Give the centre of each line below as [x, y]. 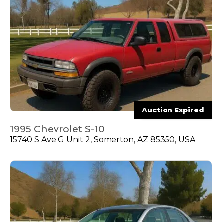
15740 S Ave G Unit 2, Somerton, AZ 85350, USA [103, 140]
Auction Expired [173, 110]
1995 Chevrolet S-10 [57, 129]
